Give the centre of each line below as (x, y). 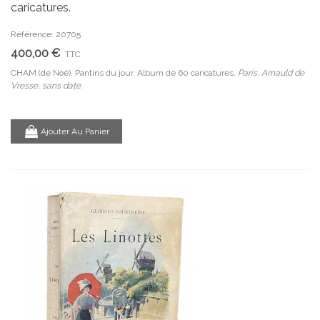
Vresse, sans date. (46, 86)
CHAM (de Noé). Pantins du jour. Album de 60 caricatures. (124, 73)
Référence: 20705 (46, 34)
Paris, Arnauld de (271, 73)
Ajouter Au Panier (75, 131)
